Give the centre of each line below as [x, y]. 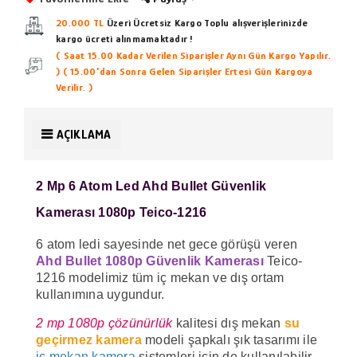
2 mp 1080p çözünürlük [106, 323]
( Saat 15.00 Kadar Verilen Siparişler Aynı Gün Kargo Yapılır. [194, 55]
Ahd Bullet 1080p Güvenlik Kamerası [150, 261]
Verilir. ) [74, 87]
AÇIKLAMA [84, 134]
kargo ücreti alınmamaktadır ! [125, 38]
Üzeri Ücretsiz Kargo [153, 22]
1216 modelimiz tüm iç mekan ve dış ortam [160, 277]
